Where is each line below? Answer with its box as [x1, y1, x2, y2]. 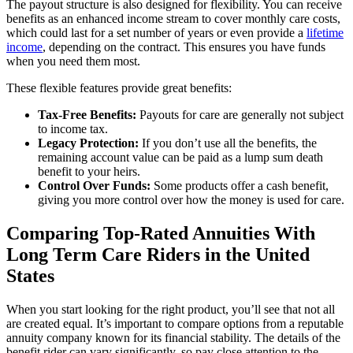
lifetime [307, 25, 344, 39]
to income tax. [38, 121, 108, 136]
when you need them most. [6, 54, 140, 68]
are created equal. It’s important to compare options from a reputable [6, 316, 344, 330]
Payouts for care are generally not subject [136, 107, 344, 121]
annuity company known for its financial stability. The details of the [6, 330, 340, 344]
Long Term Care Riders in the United [6, 243, 310, 265]
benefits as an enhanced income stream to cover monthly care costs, [6, 11, 340, 25]
